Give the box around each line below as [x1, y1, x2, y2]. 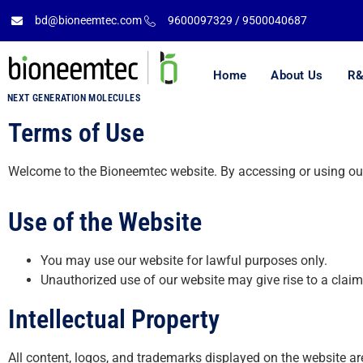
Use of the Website [8, 206, 202, 237]
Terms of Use [8, 117, 144, 148]
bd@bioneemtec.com [34, 14, 142, 28]
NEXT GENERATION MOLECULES [7, 92, 140, 104]
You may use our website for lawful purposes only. [41, 252, 327, 268]
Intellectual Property [8, 303, 220, 335]
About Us [271, 68, 323, 83]
